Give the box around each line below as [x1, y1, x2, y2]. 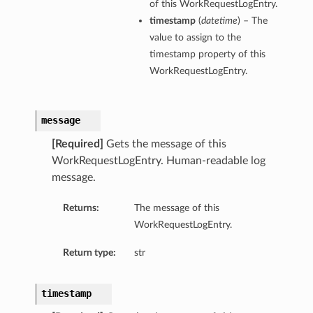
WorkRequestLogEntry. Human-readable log [51, 155, 265, 167]
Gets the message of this [103, 138, 226, 150]
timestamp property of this [149, 49, 265, 60]
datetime [201, 15, 238, 27]
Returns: [62, 203, 99, 214]
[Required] [51, 138, 103, 150]
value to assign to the [149, 32, 241, 43]
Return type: [62, 247, 116, 259]
